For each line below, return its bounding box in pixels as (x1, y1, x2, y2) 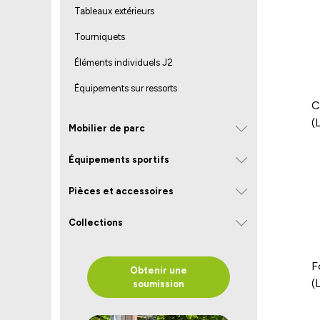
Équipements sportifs (69, 154, 169, 165)
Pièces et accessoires (69, 185, 174, 196)
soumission (133, 279, 184, 289)
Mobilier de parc (69, 122, 145, 134)
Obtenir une (130, 265, 187, 276)
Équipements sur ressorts (74, 83, 177, 94)
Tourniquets (74, 31, 125, 42)
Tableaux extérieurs (74, 6, 154, 16)
